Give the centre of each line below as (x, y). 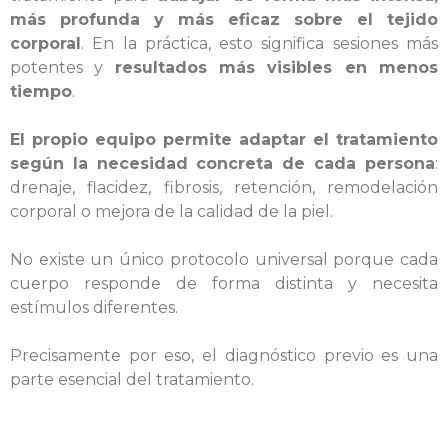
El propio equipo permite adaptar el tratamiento (224, 139)
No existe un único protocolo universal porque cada (224, 259)
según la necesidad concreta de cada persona (222, 163)
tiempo (41, 91)
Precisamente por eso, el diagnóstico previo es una (224, 355)
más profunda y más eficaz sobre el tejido (224, 19)
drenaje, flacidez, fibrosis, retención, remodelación (224, 187)
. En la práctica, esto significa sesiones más (259, 43)
